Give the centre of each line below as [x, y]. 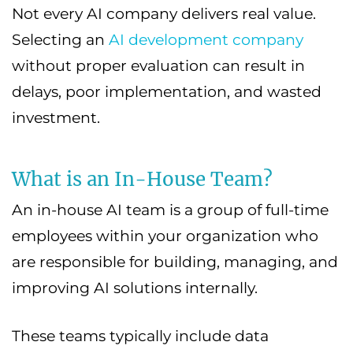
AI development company [206, 40]
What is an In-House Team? [142, 180]
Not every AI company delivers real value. [164, 14]
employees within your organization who [165, 236]
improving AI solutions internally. [135, 288]
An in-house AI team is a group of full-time [170, 210]
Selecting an [60, 40]
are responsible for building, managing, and [175, 262]
